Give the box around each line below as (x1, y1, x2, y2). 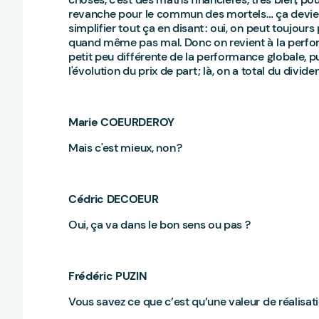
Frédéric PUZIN (68, 268, 150, 283)
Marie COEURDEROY (68, 115, 177, 130)
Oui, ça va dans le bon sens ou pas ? (68, 217, 253, 232)
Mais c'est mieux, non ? (68, 140, 185, 155)
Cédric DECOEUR (68, 192, 162, 206)
